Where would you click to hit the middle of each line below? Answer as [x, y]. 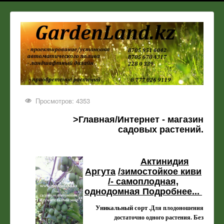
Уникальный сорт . [123, 208]
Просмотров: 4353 [63, 101]
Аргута [100, 172]
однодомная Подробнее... [143, 192]
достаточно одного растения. [154, 218]
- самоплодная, [144, 182]
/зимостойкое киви [160, 172]
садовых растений [159, 130]
